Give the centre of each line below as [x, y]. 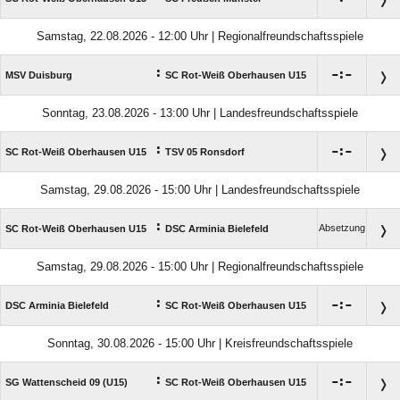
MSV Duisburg [39, 75]
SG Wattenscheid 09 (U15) [67, 383]
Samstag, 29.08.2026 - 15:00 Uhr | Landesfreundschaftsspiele [200, 190]
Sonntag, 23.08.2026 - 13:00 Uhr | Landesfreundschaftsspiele [200, 113]
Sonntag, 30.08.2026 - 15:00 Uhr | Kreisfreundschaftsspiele [200, 344]
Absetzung [342, 228]
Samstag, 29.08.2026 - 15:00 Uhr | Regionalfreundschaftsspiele [200, 267]
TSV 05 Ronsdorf [205, 152]
